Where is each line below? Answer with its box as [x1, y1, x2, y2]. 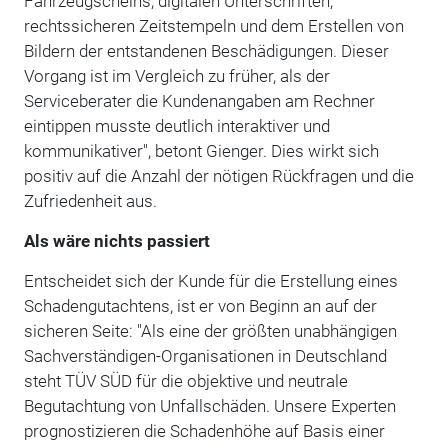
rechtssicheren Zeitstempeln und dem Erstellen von [23, 15, 404, 36]
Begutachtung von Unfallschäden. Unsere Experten [23, 395, 396, 416]
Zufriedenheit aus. [23, 190, 157, 211]
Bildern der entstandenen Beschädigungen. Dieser [23, 40, 389, 61]
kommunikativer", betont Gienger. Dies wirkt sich [23, 140, 379, 161]
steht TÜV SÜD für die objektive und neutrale [23, 370, 348, 391]
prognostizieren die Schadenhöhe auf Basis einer [23, 420, 385, 441]
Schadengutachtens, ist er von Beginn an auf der [23, 295, 377, 316]
